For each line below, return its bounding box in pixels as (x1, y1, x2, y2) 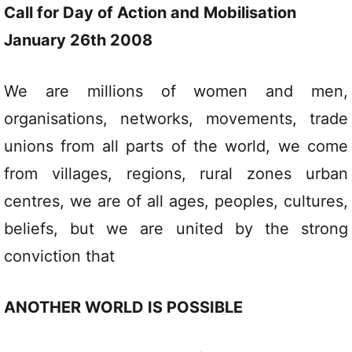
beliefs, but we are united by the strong (4, 219, 348, 238)
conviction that (4, 247, 115, 266)
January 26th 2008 (4, 31, 152, 49)
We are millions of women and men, (4, 82, 348, 101)
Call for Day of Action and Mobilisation (4, 3, 296, 22)
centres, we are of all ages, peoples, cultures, (4, 192, 348, 211)
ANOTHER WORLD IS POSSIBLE (4, 298, 243, 317)
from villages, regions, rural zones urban (4, 164, 348, 183)
